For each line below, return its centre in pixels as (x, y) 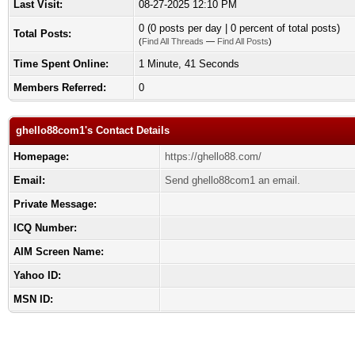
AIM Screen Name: (59, 252)
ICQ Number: (45, 228)
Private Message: (55, 204)
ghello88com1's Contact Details (93, 130)
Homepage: (41, 157)
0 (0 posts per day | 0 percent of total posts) (239, 28)
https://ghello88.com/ (213, 157)
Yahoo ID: (37, 275)
